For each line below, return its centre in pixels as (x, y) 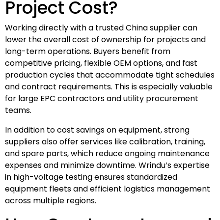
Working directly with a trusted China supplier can (101, 27)
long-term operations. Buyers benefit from (88, 51)
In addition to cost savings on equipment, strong (97, 130)
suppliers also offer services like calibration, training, (105, 141)
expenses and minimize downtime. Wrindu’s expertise (107, 165)
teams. (18, 110)
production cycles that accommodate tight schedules (110, 75)
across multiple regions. (51, 200)
